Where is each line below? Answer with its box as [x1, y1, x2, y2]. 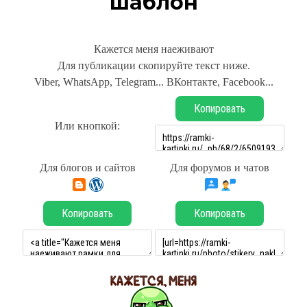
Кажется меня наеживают [93, 43, 214, 55]
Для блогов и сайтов [39, 162, 136, 173]
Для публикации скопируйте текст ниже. [57, 60, 250, 71]
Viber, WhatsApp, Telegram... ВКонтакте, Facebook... [34, 76, 273, 88]
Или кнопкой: [55, 120, 120, 132]
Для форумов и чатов [170, 162, 269, 173]
